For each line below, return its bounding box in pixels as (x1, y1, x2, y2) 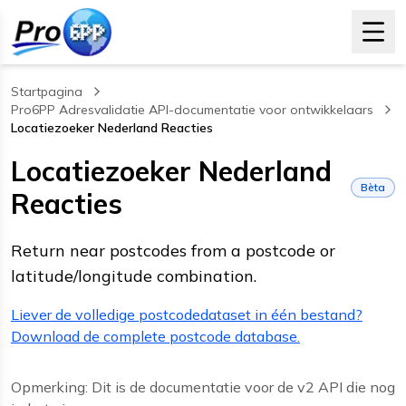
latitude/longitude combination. (11, 265, 256, 286)
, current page (10, 127, 93, 144)
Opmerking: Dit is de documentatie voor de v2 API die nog (11, 377, 395, 396)
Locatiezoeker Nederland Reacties (11, 119, 213, 136)
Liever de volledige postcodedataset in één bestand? (11, 304, 362, 324)
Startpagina (11, 82, 82, 100)
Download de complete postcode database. (11, 326, 300, 345)
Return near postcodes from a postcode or (11, 239, 335, 261)
